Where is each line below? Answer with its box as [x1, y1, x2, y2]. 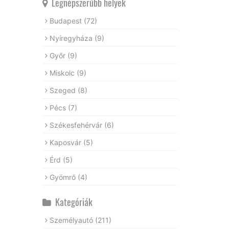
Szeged [49, 85, 78, 95]
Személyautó [49, 215, 95, 224]
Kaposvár [49, 138, 83, 147]
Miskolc [49, 68, 77, 77]
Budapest [49, 16, 84, 25]
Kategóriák [51, 195, 93, 209]
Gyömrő [49, 172, 78, 181]
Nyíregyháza [49, 33, 95, 42]
